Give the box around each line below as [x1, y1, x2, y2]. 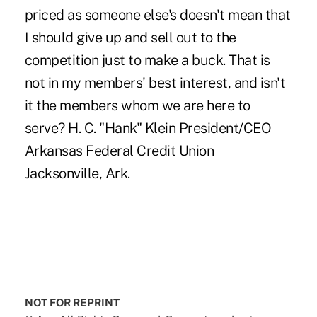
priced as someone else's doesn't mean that [24, 6, 291, 23]
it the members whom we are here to [24, 96, 250, 114]
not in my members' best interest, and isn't [24, 74, 286, 91]
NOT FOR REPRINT [24, 296, 120, 309]
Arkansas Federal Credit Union [24, 142, 214, 159]
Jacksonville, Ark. [24, 164, 130, 182]
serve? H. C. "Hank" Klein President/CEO [24, 119, 272, 137]
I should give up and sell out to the [24, 28, 236, 46]
